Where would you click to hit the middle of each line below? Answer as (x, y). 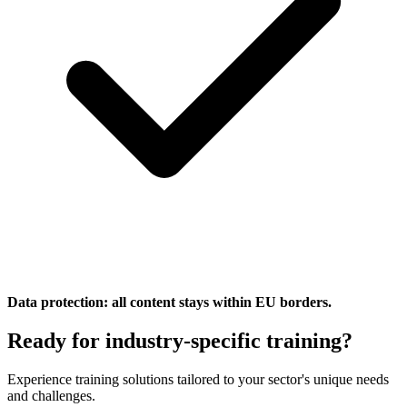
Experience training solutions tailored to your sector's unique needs (198, 379)
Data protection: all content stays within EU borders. (169, 302)
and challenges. (51, 395)
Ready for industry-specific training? (180, 340)
